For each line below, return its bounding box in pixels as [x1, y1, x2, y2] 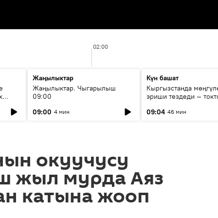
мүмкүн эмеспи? [146, 100, 199, 109]
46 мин [167, 108, 186, 115]
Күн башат [146, 73, 179, 82]
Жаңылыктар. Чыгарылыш [33, 84, 116, 92]
